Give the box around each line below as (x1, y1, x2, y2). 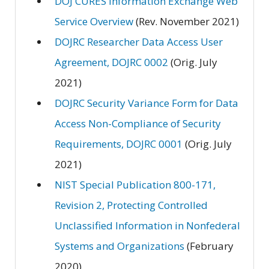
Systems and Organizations (55, 238, 184, 253)
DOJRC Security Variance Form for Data (55, 95, 238, 110)
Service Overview (55, 14, 133, 28)
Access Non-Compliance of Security (55, 116, 221, 130)
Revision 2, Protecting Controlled (55, 198, 208, 212)
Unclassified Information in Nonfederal (55, 218, 240, 232)
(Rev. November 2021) (133, 14, 239, 28)
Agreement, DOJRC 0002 (55, 55, 168, 69)
